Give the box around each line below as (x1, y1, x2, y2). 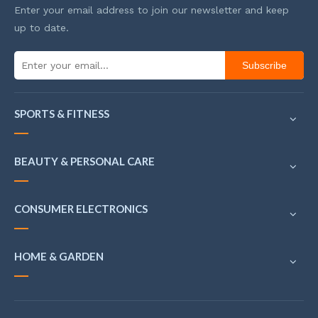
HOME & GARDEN (14, 250, 104, 263)
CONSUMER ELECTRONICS (14, 202, 148, 215)
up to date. (14, 22, 69, 33)
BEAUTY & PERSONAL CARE (14, 155, 155, 168)
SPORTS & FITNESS (14, 107, 109, 120)
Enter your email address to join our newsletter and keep (14, 4, 289, 16)
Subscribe (242, 60, 287, 71)
